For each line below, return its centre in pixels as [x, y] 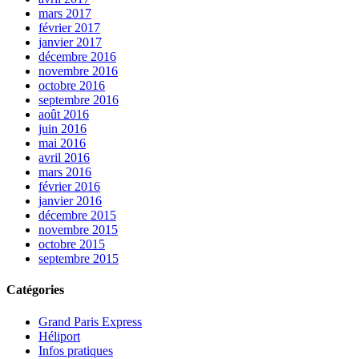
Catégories [35, 290]
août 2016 [64, 115]
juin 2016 [63, 129]
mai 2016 [62, 143]
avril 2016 [64, 158]
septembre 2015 [79, 259]
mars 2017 [65, 14]
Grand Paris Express [90, 321]
